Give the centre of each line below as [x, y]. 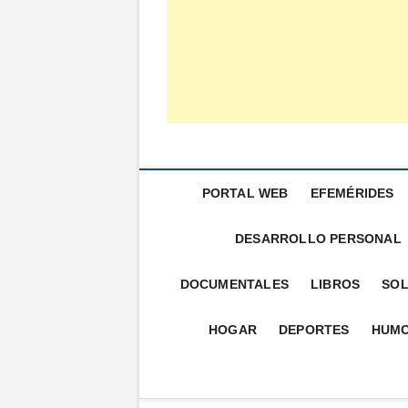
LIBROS [336, 284]
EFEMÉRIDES [352, 193]
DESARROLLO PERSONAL [318, 239]
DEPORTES [314, 330]
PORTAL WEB [245, 193]
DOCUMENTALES [235, 284]
